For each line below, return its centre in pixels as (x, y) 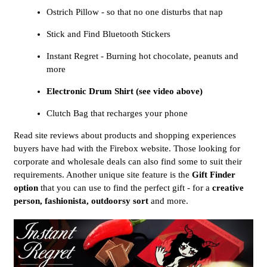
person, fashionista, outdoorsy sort (81, 201)
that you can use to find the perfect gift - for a (125, 187)
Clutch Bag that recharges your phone (117, 113)
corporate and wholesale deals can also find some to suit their (128, 161)
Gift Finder (214, 174)
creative (228, 187)
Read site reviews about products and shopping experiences (125, 135)
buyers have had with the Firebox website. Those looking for (127, 148)
